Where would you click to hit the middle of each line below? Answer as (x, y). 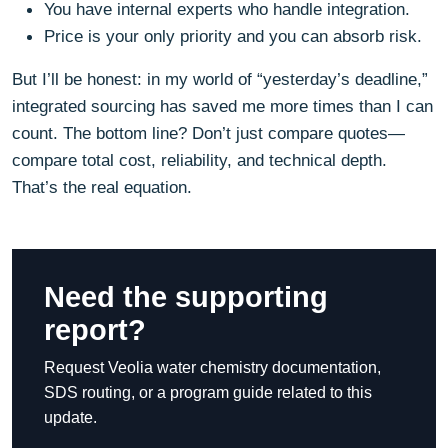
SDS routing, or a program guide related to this (208, 392)
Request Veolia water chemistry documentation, (212, 367)
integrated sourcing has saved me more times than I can (222, 106)
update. (70, 417)
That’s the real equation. (102, 187)
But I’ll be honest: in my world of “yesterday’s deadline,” (220, 79)
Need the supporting (186, 297)
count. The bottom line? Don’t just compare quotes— (208, 133)
